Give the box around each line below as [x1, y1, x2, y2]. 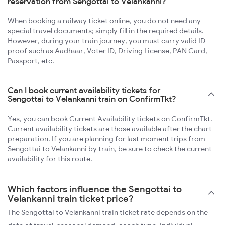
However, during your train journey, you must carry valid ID [8, 36, 205, 46]
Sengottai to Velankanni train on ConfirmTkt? [8, 94, 176, 104]
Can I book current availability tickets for [8, 85, 160, 96]
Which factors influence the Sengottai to [8, 183, 182, 195]
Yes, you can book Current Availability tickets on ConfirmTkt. [8, 114, 212, 124]
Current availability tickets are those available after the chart [8, 124, 212, 134]
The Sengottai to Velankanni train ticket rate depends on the [8, 208, 208, 217]
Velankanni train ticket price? [8, 193, 134, 205]
